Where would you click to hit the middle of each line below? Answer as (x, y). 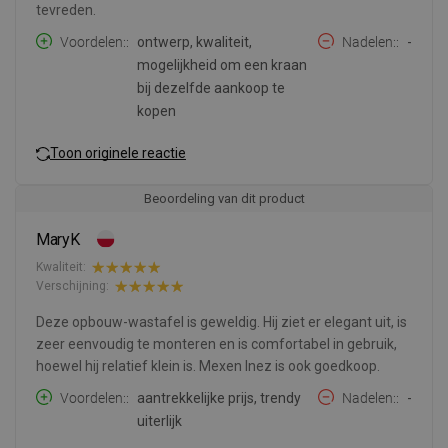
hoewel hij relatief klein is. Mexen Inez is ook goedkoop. (208, 365)
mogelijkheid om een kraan (222, 64)
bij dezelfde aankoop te (211, 87)
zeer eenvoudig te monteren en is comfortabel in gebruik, (216, 343)
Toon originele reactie (118, 153)
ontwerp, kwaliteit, (194, 41)
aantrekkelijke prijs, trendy (219, 397)
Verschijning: (72, 286)
